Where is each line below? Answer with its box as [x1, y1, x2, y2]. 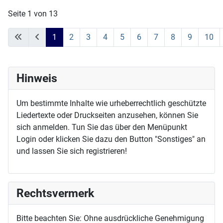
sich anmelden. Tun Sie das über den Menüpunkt [16, 122, 187, 132]
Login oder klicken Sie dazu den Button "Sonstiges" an [16, 134, 206, 144]
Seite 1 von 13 [8, 8, 58, 18]
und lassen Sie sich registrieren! [16, 146, 127, 156]
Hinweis [16, 71, 57, 85]
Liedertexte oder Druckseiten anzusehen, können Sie [16, 110, 198, 120]
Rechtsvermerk [16, 186, 94, 200]
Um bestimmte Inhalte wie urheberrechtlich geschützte [16, 98, 206, 108]
